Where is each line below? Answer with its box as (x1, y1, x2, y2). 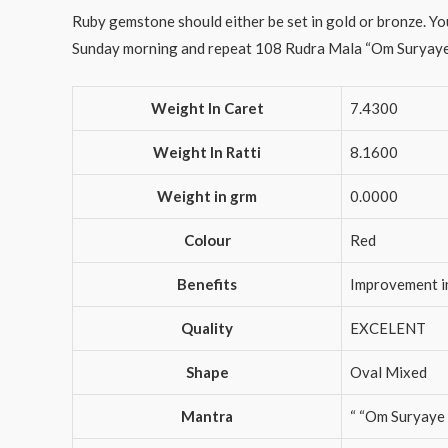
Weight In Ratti (153, 143, 261, 161)
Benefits (177, 275, 237, 293)
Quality (181, 319, 233, 337)
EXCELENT (350, 319, 426, 337)
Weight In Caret (150, 99, 264, 117)
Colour (183, 231, 231, 249)
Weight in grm (157, 187, 257, 205)
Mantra (181, 407, 233, 425)
